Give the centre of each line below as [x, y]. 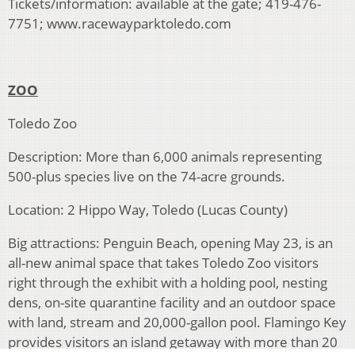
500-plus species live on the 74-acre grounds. [147, 177]
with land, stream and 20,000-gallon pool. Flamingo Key [177, 323]
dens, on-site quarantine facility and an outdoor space [172, 303]
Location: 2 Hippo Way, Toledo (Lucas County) [148, 210]
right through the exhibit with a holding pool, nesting [168, 283]
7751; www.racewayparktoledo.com [120, 24]
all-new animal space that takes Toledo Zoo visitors [163, 263]
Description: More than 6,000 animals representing [165, 157]
